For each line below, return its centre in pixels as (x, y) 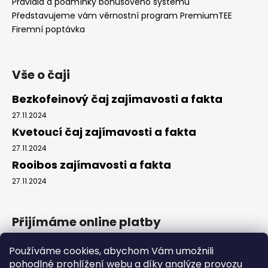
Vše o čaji (41, 74)
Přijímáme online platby (86, 222)
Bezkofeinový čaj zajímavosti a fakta (117, 99)
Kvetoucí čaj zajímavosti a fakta (104, 132)
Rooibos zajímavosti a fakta (92, 165)
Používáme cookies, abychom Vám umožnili (111, 251)
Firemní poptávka (48, 29)
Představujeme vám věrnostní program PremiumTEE (122, 15)
